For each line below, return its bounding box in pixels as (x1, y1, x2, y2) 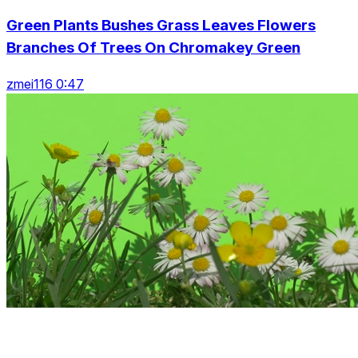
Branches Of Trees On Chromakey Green (6, 38, 300, 58)
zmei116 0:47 (6, 75, 84, 92)
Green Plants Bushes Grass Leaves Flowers (6, 16, 316, 35)
